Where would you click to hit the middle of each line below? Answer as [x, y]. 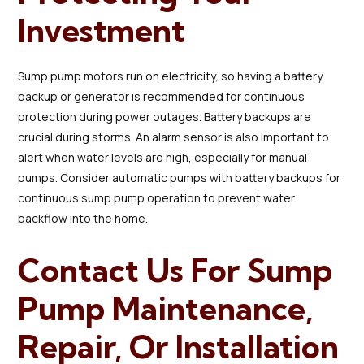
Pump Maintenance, [166, 308]
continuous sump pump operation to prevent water [157, 197]
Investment [102, 30]
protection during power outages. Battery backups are [165, 116]
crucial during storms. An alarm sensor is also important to [174, 136]
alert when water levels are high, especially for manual [163, 157]
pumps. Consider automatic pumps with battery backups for [180, 177]
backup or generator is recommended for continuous [162, 96]
